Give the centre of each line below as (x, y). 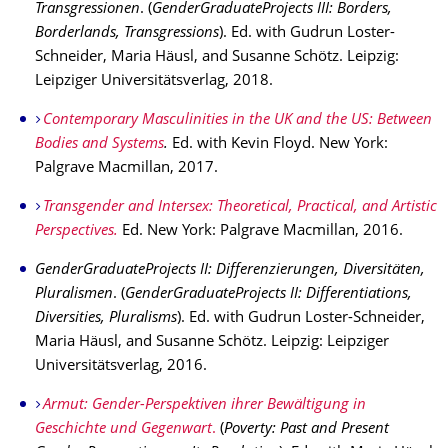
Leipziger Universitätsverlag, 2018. (154, 81)
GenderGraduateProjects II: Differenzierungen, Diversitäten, (230, 270)
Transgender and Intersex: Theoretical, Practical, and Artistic (239, 207)
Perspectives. (76, 231)
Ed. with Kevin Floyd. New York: (278, 144)
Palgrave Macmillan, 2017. (126, 168)
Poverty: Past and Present (306, 429)
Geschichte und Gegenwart (123, 429)
